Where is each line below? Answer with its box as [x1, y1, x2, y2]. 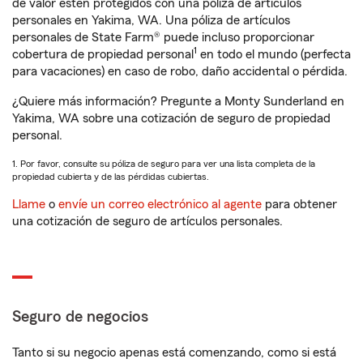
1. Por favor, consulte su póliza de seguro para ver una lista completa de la [12, 159, 315, 169]
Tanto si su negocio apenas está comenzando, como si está [12, 346, 336, 359]
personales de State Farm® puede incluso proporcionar [12, 31, 314, 44]
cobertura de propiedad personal [12, 48, 194, 61]
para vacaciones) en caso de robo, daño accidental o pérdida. [12, 65, 348, 78]
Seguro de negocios [12, 309, 148, 325]
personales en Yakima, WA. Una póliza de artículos [12, 14, 290, 27]
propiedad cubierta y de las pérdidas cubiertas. [12, 172, 209, 181]
